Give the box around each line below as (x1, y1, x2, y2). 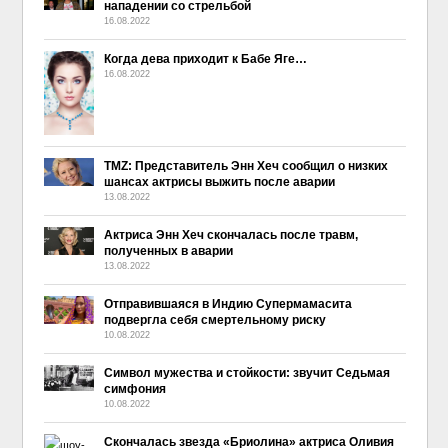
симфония (103, 381, 166, 396)
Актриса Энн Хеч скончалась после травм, (103, 227, 358, 242)
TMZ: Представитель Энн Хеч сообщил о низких (103, 158, 388, 173)
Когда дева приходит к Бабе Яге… (103, 52, 307, 67)
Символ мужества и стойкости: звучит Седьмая (103, 365, 390, 380)
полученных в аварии (103, 243, 233, 258)
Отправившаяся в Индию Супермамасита (103, 296, 352, 311)
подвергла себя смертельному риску (103, 312, 326, 327)
